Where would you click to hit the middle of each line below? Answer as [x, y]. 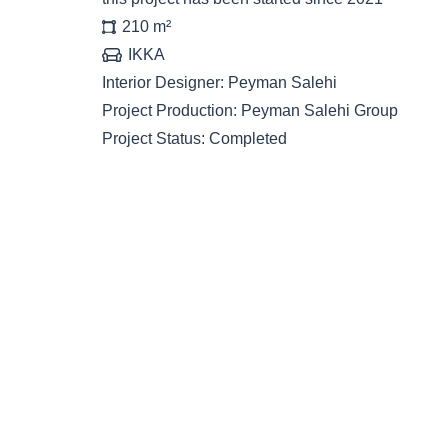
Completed [248, 138]
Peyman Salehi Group [319, 110]
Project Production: [171, 110]
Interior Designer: [165, 82]
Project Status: [155, 138]
